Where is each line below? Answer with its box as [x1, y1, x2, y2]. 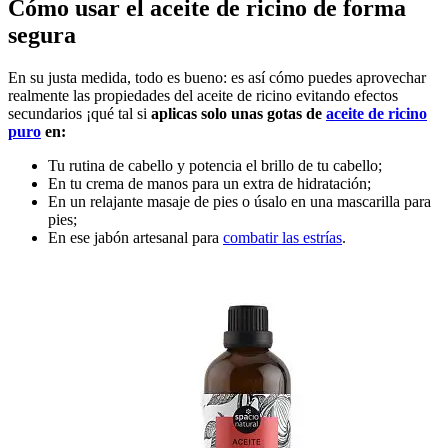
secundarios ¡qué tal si [8, 104, 151, 122]
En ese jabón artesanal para [48, 228, 223, 246]
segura [8, 21, 76, 48]
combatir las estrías [223, 228, 342, 246]
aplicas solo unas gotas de [151, 104, 326, 122]
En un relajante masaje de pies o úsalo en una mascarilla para [48, 192, 431, 210]
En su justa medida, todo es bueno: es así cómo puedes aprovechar [8, 68, 426, 86]
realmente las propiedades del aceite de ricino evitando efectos [8, 86, 398, 104]
